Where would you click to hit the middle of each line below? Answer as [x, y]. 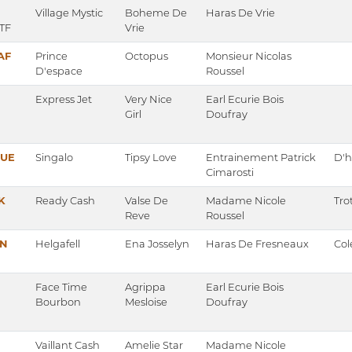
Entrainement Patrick [261, 158]
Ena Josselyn [157, 244]
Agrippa [145, 287]
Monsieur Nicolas [249, 56]
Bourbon [58, 302]
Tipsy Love [151, 158]
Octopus [147, 56]
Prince [51, 56]
